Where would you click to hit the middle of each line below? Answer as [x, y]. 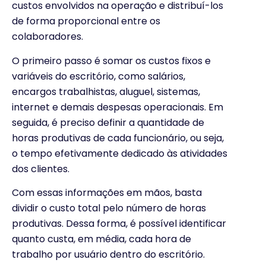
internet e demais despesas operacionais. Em [118, 107]
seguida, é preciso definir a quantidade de [108, 122]
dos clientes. [41, 169]
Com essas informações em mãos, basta [107, 192]
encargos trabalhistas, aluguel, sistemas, [106, 91]
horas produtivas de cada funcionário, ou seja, [118, 138]
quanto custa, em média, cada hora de [102, 239]
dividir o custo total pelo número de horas [109, 208]
